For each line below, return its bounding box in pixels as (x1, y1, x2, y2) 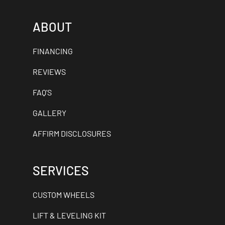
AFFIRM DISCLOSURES (33, 129, 111, 138)
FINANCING (33, 46, 73, 56)
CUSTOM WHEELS (33, 190, 94, 199)
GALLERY (33, 108, 66, 118)
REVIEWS (33, 67, 66, 76)
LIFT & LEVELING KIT (33, 210, 106, 220)
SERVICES (33, 163, 89, 178)
